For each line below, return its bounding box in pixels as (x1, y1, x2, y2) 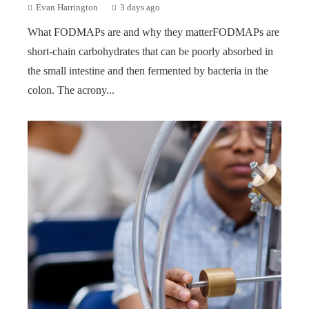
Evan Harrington (36, 2, 98, 12)
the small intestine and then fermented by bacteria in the (28, 64, 268, 77)
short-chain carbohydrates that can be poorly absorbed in (28, 45, 273, 57)
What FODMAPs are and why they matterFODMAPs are (28, 26, 279, 38)
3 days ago (120, 2, 160, 12)
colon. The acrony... (28, 83, 114, 96)
